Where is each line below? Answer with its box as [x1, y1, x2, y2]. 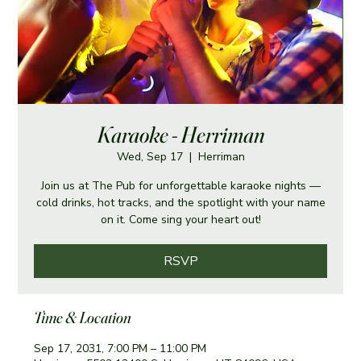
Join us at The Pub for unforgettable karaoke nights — [40, 177, 321, 193]
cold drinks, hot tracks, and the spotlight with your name [35, 194, 326, 210]
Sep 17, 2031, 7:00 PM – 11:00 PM [34, 340, 207, 356]
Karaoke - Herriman [96, 120, 265, 148]
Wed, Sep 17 [116, 148, 183, 164]
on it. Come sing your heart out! [100, 211, 261, 227]
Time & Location [34, 306, 132, 327]
